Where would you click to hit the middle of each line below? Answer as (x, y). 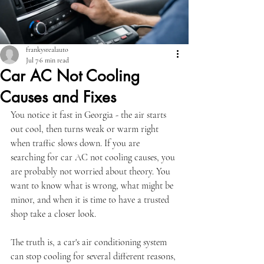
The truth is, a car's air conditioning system (90, 242)
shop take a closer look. (53, 214)
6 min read (54, 60)
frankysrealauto (47, 49)
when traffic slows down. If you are (76, 143)
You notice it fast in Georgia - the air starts (90, 115)
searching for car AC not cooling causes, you (94, 157)
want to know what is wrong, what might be (93, 186)
